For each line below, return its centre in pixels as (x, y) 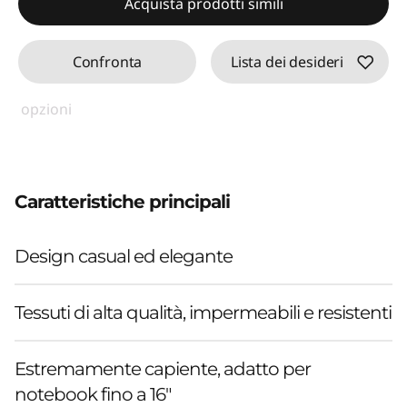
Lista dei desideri (287, 61)
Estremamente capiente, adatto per (163, 368)
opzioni (46, 109)
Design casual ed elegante (124, 256)
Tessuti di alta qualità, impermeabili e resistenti (203, 312)
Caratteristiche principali (124, 201)
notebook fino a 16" (93, 394)
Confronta (107, 61)
